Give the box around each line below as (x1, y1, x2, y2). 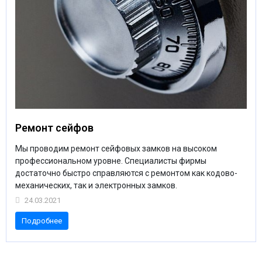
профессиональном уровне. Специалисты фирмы (15, 156, 206, 166)
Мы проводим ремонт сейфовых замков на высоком (15, 144, 217, 153)
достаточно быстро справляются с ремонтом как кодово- (15, 168, 237, 178)
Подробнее (21, 216, 62, 225)
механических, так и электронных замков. (15, 181, 177, 190)
